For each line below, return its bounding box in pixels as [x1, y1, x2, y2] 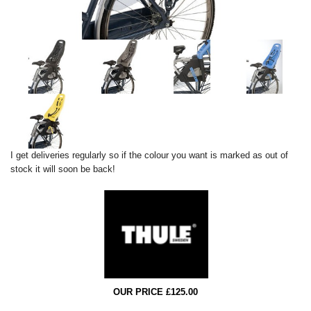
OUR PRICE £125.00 [113, 287, 198, 298]
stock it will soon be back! [10, 163, 115, 174]
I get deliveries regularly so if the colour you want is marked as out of [10, 149, 288, 160]
